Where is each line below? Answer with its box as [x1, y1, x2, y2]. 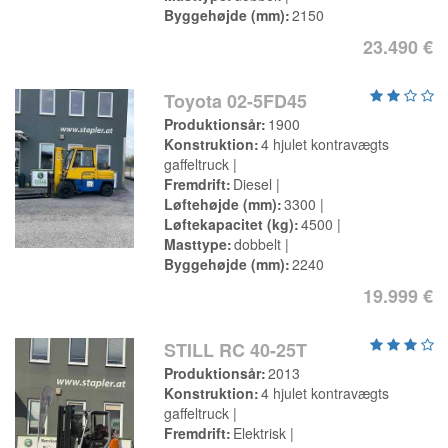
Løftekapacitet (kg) [164, 214, 295, 234]
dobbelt [234, 234, 282, 254]
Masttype [164, 234, 228, 254]
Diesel [233, 174, 273, 194]
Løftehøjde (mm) [164, 194, 278, 214]
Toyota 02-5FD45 [164, 88, 308, 114]
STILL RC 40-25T [164, 337, 308, 363]
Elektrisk [233, 423, 287, 443]
